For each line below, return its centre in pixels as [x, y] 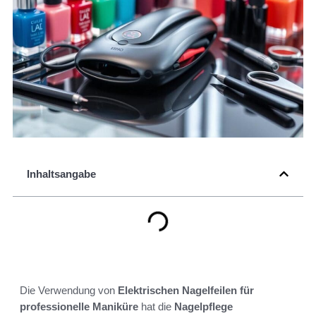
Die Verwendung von [69, 291]
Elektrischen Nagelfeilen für [186, 291]
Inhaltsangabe [61, 174]
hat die [156, 307]
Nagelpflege [203, 307]
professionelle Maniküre [79, 307]
